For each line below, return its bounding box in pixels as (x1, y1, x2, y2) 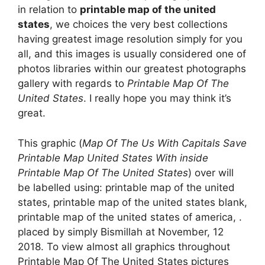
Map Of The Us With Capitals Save (82, 137, 247, 149)
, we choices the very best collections (50, 18, 228, 31)
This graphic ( (18, 137, 82, 149)
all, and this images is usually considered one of (18, 48, 246, 60)
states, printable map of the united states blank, (18, 196, 247, 208)
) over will (188, 166, 234, 179)
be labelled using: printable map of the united (18, 181, 235, 193)
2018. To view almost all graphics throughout (18, 240, 230, 253)
